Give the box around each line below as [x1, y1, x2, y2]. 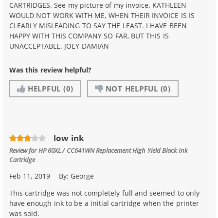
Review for [9, 146, 38, 155]
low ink [54, 132, 84, 144]
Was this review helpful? [9, 65, 92, 75]
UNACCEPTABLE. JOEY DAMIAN [9, 41, 109, 51]
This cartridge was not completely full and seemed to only [9, 188, 200, 198]
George [71, 171, 94, 181]
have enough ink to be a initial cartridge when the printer [9, 199, 199, 208]
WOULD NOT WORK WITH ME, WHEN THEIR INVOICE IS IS [9, 11, 195, 20]
